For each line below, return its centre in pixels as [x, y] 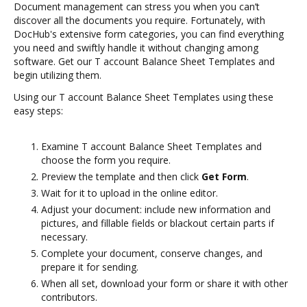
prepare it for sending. [90, 267]
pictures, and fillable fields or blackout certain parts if [158, 223]
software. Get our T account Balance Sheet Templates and [144, 61]
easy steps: [38, 111]
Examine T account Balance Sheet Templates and [151, 146]
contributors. [69, 297]
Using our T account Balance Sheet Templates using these [144, 97]
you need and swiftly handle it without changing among [136, 48]
